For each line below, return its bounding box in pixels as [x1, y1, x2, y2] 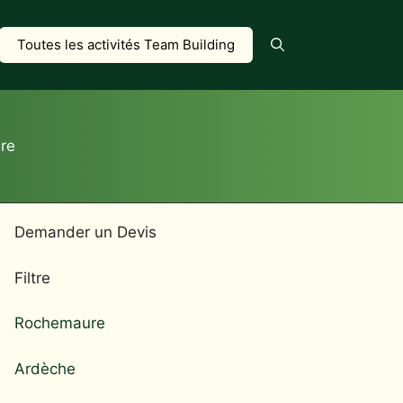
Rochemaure [14, 314, 105, 332]
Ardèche [14, 359, 76, 378]
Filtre [14, 268, 50, 287]
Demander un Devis [14, 223, 157, 241]
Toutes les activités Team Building [17, 36, 235, 53]
